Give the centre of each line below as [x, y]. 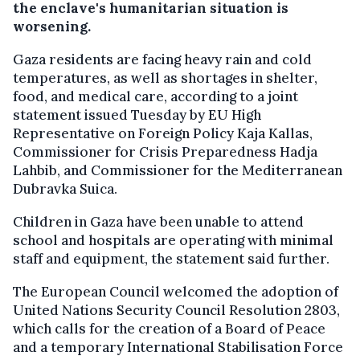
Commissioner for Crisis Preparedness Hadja [165, 151]
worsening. [52, 26]
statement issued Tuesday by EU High [137, 115]
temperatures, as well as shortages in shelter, [165, 78]
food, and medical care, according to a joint [155, 96]
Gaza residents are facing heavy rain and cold [162, 59]
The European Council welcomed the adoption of [176, 291]
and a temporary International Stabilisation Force [178, 347]
